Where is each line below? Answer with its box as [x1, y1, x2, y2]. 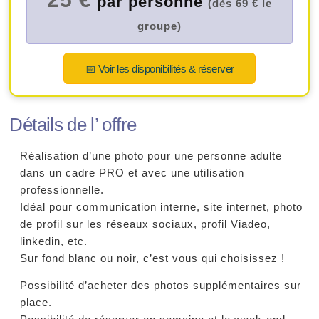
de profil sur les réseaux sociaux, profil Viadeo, [20, 218, 271, 230]
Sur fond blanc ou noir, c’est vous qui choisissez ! [20, 252, 286, 264]
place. [20, 297, 53, 309]
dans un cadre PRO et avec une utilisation [20, 167, 245, 179]
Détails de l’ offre [9, 114, 137, 135]
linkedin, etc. [20, 235, 88, 247]
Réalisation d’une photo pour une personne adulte [20, 150, 283, 162]
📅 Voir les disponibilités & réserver [85, 63, 234, 75]
